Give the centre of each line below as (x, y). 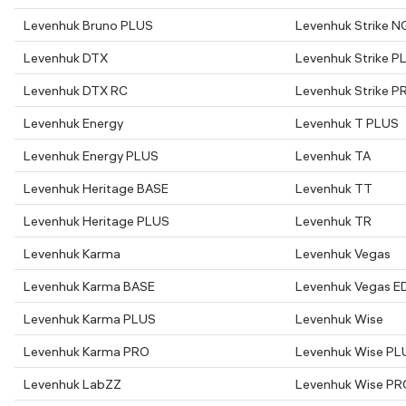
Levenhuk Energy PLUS (91, 156)
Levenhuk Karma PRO (87, 352)
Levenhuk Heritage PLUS (97, 221)
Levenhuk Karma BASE (89, 286)
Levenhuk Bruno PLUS (88, 25)
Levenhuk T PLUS (347, 123)
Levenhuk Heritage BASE (96, 188)
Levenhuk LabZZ (72, 384)
